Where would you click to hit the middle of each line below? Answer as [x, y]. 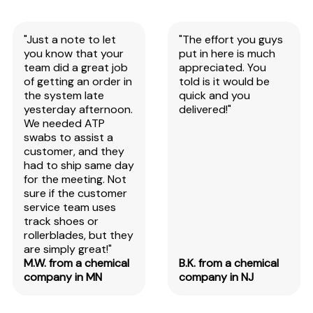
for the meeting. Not [75, 180]
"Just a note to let [70, 40]
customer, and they [74, 152]
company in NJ [216, 277]
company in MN [63, 277]
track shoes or [61, 221]
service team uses [70, 208]
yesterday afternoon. [78, 110]
